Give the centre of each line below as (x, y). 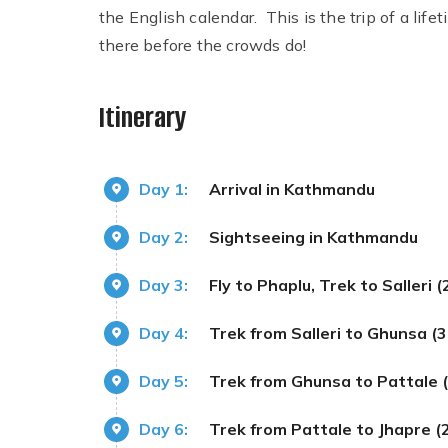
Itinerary (142, 117)
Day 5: (163, 380)
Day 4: (163, 332)
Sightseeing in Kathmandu (313, 236)
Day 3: (163, 284)
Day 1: (163, 188)
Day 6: (163, 428)
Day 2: (163, 236)
